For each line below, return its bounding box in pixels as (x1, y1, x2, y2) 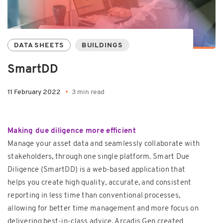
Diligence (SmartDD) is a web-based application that (7, 166, 186, 174)
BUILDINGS (81, 41, 123, 49)
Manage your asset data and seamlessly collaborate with (7, 140, 200, 148)
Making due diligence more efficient (7, 127, 136, 135)
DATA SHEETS (14, 41, 64, 49)
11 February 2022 (7, 88, 61, 96)
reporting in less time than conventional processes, (7, 192, 181, 200)
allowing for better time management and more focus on (7, 205, 199, 213)
